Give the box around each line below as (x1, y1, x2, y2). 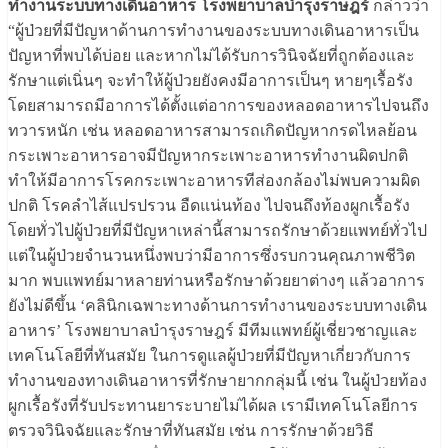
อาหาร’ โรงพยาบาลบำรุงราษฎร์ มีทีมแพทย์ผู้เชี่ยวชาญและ (8, 322, 418, 340)
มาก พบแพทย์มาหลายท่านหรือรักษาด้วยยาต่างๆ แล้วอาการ (8, 272, 425, 290)
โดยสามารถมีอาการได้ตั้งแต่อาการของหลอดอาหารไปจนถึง (8, 97, 429, 115)
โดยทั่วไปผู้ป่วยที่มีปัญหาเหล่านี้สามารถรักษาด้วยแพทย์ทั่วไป (8, 222, 427, 240)
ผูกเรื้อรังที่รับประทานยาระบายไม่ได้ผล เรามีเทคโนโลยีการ (8, 397, 418, 415)
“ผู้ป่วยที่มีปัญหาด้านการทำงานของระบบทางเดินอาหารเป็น (8, 22, 419, 40)
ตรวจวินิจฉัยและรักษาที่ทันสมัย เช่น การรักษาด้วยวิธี (8, 422, 374, 440)
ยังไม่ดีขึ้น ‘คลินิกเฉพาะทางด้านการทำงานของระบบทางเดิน (8, 297, 427, 315)
